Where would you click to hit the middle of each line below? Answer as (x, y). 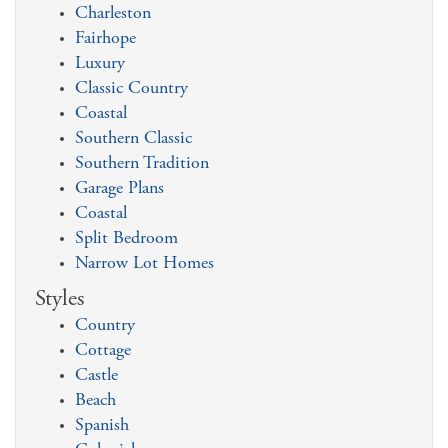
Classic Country (131, 89)
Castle (96, 376)
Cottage (103, 351)
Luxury (100, 64)
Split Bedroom (126, 239)
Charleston (113, 14)
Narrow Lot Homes (144, 264)
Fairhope (105, 39)
